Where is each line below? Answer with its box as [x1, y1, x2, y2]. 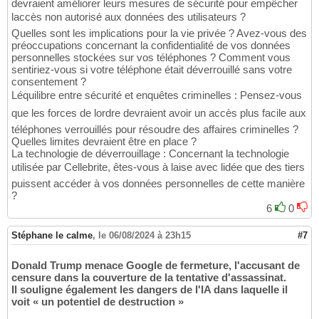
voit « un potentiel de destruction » [11, 295, 184, 308]
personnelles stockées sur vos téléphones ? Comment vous [11, 51, 291, 63]
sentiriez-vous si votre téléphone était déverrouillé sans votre [11, 63, 292, 75]
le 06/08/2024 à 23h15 [98, 229, 191, 241]
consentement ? [11, 75, 86, 88]
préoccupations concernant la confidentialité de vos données [11, 38, 291, 51]
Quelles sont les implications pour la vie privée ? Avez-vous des [11, 26, 307, 39]
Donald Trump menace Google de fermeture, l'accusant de [11, 258, 300, 271]
